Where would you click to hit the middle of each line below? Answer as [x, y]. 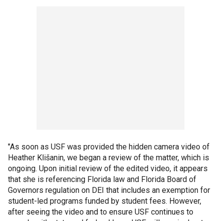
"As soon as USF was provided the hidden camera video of [109, 147]
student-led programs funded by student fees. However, [105, 201]
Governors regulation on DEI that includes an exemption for [109, 190]
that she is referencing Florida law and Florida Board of [102, 179]
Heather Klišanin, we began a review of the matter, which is [109, 157]
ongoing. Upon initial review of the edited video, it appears [108, 168]
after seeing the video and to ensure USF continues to [101, 212]
